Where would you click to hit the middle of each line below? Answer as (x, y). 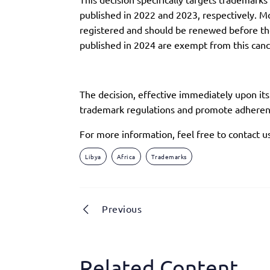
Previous (122, 208)
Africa (126, 156)
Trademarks (169, 156)
